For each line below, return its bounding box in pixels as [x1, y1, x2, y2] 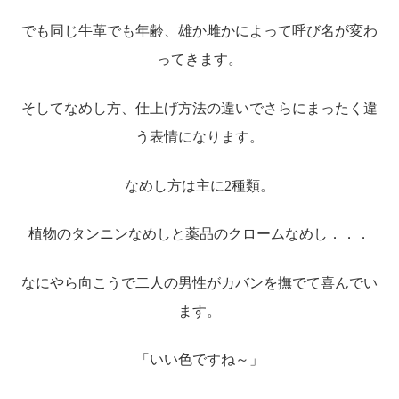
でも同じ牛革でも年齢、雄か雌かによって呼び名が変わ [21, 23, 378, 39]
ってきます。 [157, 52, 242, 68]
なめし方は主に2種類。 [125, 177, 274, 193]
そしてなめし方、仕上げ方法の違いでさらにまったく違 [21, 100, 378, 116]
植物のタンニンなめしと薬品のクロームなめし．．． [28, 226, 370, 242]
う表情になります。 [135, 128, 264, 144]
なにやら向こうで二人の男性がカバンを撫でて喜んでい [21, 274, 378, 290]
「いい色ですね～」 [135, 352, 264, 368]
